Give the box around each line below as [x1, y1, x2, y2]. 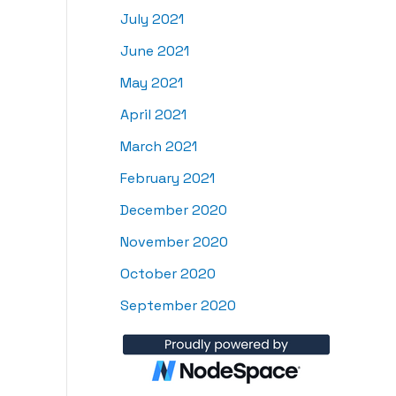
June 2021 [120, 42, 189, 61]
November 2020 [120, 232, 228, 252]
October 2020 [120, 264, 216, 284]
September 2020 [120, 296, 236, 316]
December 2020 [120, 201, 227, 220]
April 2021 [120, 105, 187, 125]
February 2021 [120, 169, 215, 188]
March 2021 [120, 137, 197, 156]
